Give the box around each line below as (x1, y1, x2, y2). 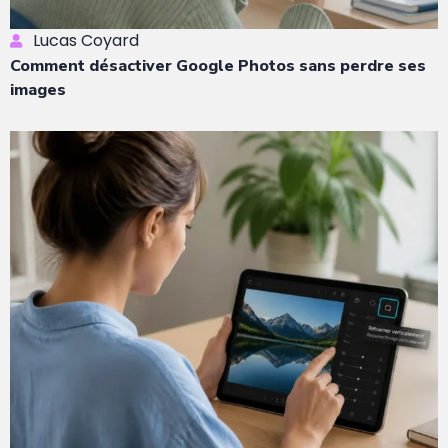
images (10, 79, 66, 102)
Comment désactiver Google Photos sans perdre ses (10, 55, 426, 78)
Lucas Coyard (32, 29, 139, 53)
